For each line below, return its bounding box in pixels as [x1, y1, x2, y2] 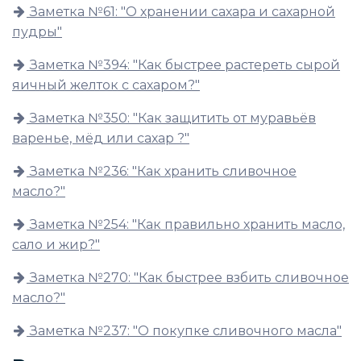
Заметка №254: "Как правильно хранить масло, [30, 217, 345, 233]
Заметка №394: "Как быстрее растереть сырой [30, 57, 340, 73]
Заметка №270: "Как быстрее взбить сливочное [30, 270, 349, 286]
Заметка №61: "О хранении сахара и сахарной [30, 4, 335, 20]
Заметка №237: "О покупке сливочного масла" [30, 323, 342, 339]
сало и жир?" [12, 237, 100, 253]
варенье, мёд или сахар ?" [12, 131, 189, 147]
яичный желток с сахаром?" [12, 77, 200, 93]
